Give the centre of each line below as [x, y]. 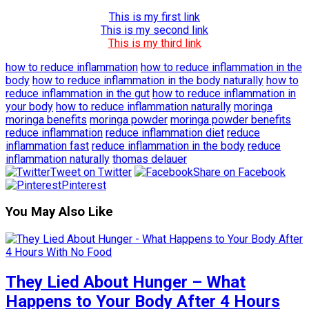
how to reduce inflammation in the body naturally [148, 80]
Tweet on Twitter [91, 172]
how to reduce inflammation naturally [143, 106]
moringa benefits [46, 119]
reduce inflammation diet [165, 132]
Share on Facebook [239, 172]
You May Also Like [59, 212]
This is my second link [154, 30]
